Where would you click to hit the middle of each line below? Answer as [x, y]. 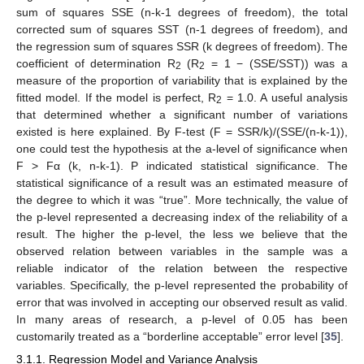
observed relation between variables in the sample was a [182, 251]
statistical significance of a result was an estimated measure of [182, 182]
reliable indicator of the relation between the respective [182, 268]
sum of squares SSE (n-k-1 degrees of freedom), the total [182, 12]
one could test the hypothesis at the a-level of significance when [182, 148]
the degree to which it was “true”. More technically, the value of [182, 199]
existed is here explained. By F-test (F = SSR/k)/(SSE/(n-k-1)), [182, 131]
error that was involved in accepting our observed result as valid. [182, 302]
